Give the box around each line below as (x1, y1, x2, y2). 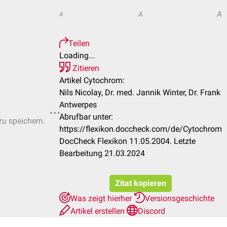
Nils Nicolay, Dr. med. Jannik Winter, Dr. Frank (59, 88, 220, 97)
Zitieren (70, 63, 99, 73)
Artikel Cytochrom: (59, 75, 125, 85)
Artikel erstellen (70, 206, 127, 216)
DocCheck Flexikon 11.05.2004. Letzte (59, 136, 196, 146)
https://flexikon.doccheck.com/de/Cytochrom (59, 124, 222, 134)
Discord (138, 206, 165, 216)
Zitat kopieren (115, 178, 166, 188)
